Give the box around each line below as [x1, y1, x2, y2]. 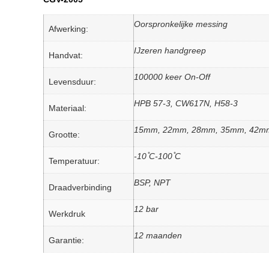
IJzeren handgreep [134, 46, 206, 55]
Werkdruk [49, 209, 85, 219]
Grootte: [49, 130, 80, 139]
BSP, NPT [134, 178, 171, 187]
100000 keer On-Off [134, 72, 210, 82]
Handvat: [49, 50, 83, 60]
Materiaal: [49, 103, 86, 113]
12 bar [134, 204, 159, 214]
